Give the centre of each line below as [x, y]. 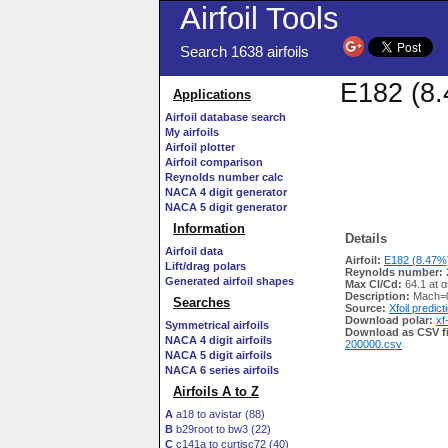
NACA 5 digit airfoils [218, 355]
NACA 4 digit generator [226, 192]
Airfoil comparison [214, 162]
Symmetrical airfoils [217, 325]
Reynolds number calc [224, 177]
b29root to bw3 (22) [222, 429]
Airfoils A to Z [216, 391]
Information [209, 228]
